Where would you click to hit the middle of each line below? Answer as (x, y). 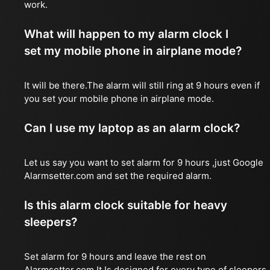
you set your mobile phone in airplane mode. (119, 99)
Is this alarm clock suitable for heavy (126, 205)
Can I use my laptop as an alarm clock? (132, 128)
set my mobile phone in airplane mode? (133, 51)
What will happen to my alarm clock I (126, 34)
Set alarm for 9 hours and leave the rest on (115, 256)
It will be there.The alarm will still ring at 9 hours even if (142, 85)
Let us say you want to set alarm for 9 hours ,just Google (144, 162)
